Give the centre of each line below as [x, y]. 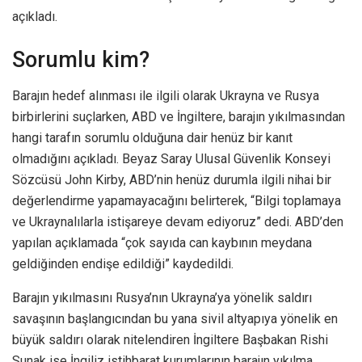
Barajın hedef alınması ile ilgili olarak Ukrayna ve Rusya [166, 96]
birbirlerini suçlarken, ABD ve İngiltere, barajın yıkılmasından [179, 117]
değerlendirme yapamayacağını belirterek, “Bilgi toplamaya [177, 201]
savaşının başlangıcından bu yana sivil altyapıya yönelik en [175, 319]
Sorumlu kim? [81, 60]
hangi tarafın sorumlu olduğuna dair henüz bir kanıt [152, 138]
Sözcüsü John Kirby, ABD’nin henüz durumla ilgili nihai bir [172, 180]
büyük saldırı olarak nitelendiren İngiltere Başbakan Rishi [170, 340]
